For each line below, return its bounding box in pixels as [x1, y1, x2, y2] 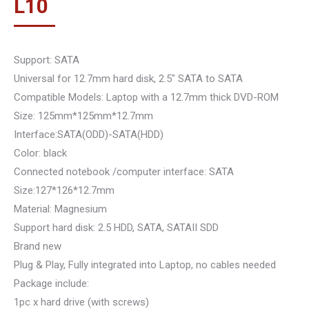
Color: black [14, 147, 67, 159]
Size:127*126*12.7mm [14, 184, 114, 197]
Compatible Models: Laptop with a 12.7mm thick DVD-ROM [14, 91, 279, 103]
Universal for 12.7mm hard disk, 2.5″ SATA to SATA [14, 72, 243, 85]
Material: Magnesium [14, 203, 107, 215]
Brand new [14, 240, 61, 252]
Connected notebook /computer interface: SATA [14, 166, 234, 178]
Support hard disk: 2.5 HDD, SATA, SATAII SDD [14, 221, 219, 234]
